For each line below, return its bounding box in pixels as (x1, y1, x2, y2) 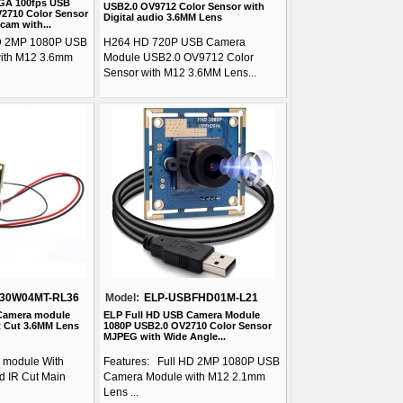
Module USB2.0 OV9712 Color (103, 51, 254, 64)
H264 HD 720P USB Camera (103, 36, 246, 49)
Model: (105, 291, 139, 304)
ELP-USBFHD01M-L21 (144, 291, 258, 304)
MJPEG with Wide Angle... (103, 331, 226, 342)
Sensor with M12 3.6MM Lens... (103, 67, 256, 79)
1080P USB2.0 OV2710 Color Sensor (103, 320, 272, 331)
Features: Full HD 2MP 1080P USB (103, 355, 280, 368)
